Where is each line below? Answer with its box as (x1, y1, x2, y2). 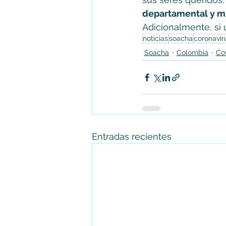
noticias (143, 34, 168, 42)
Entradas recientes (92, 131, 172, 142)
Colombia (177, 48, 208, 56)
